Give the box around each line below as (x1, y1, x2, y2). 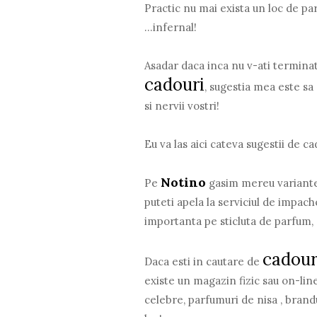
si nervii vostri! (144, 98, 220, 113)
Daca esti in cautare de (144, 254, 263, 268)
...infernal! (144, 20, 197, 34)
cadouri (144, 73, 205, 96)
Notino (161, 173, 207, 190)
